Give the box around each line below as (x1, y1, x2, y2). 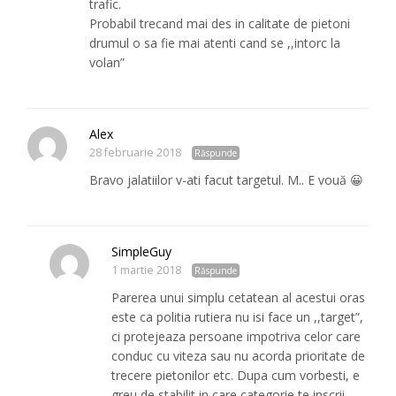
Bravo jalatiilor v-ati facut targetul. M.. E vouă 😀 (89, 171, 364, 189)
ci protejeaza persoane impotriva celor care (111, 328, 362, 346)
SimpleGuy (111, 243, 172, 261)
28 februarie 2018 (89, 145, 182, 161)
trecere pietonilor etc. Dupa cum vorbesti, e (111, 367, 361, 385)
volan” (89, 54, 126, 72)
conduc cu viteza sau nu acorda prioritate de (111, 347, 366, 365)
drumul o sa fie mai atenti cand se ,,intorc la (89, 34, 341, 52)
